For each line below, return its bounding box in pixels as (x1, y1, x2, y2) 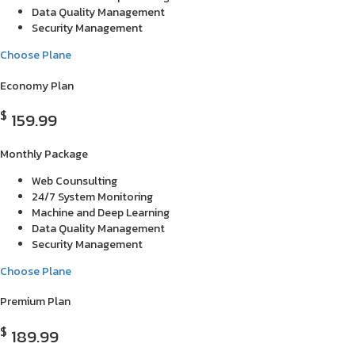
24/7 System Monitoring (32, 188, 153, 205)
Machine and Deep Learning (32, 204, 170, 221)
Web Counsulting (32, 172, 117, 189)
